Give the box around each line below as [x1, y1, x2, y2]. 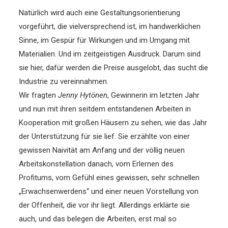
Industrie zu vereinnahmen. [19, 76, 109, 86]
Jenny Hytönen [58, 90, 108, 100]
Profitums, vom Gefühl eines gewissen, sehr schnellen [19, 173, 200, 182]
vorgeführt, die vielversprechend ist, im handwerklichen [19, 21, 201, 31]
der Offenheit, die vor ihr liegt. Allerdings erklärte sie [19, 200, 190, 210]
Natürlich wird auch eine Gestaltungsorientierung [19, 8, 181, 17]
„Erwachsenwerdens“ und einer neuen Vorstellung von [19, 186, 199, 196]
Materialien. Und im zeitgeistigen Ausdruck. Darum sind [19, 49, 201, 59]
